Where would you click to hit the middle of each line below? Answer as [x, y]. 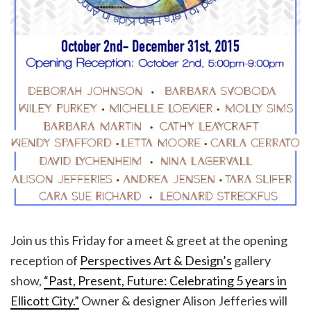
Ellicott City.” [45, 300]
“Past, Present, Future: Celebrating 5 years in [165, 280]
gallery [251, 260]
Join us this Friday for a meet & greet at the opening [149, 240]
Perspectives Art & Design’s [156, 260]
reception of [45, 260]
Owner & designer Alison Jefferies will [183, 300]
